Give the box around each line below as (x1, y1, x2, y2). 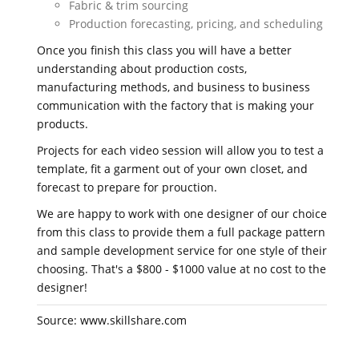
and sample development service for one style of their (37, 243, 327, 258)
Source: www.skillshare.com (37, 313, 187, 328)
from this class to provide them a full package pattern (37, 224, 325, 240)
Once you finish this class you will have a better (37, 42, 292, 58)
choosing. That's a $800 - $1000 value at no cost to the (37, 261, 326, 276)
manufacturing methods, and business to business (37, 79, 310, 95)
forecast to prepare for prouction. (37, 179, 217, 195)
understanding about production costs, (37, 61, 247, 76)
